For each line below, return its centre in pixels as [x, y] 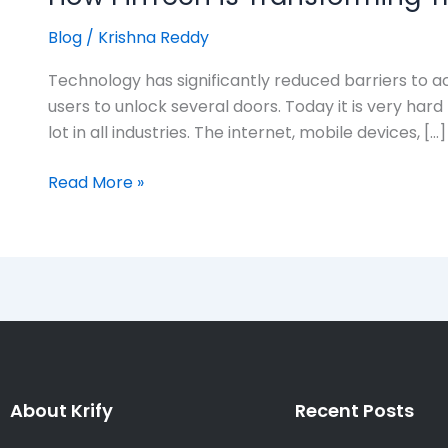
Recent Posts [354, 410]
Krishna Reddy [153, 37]
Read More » [96, 183]
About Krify [61, 410]
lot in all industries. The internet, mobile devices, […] [247, 133]
